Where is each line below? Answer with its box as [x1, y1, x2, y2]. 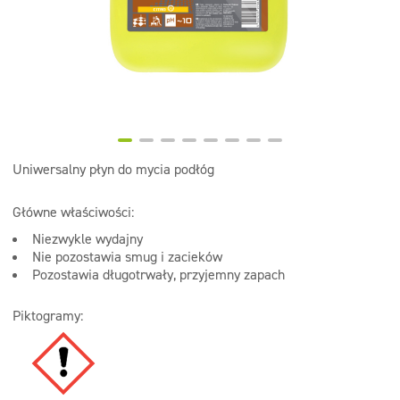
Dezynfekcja [32, 2, 104, 21]
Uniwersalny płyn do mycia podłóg [12, 160, 214, 179]
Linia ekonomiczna [32, 38, 142, 57]
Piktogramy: [12, 306, 83, 325]
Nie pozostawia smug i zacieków [32, 247, 222, 266]
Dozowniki [32, 75, 93, 94]
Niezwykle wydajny [32, 229, 143, 248]
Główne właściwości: [12, 203, 134, 221]
